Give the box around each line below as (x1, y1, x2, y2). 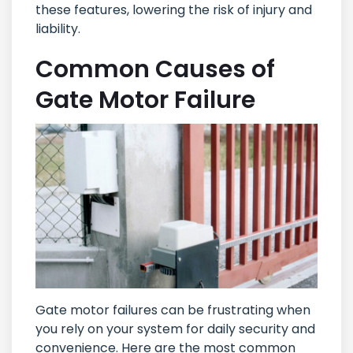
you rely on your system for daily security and (35, 320, 315, 339)
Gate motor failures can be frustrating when (35, 301, 310, 320)
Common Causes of (35, 53, 275, 87)
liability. (35, 20, 80, 39)
